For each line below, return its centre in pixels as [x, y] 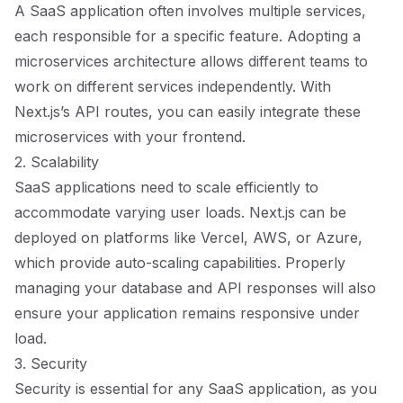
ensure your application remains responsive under [187, 313]
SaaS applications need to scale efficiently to [166, 187]
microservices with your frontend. [130, 137]
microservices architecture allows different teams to [191, 61]
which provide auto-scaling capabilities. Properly [180, 263]
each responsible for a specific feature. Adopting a [188, 36]
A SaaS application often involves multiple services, [190, 11]
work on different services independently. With [173, 86]
